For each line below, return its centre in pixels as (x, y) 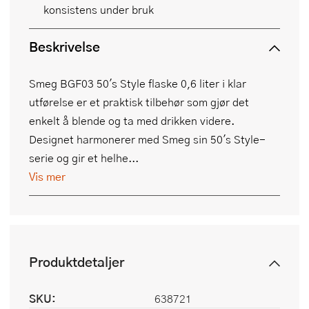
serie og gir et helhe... (84, 158)
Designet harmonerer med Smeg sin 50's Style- (147, 139)
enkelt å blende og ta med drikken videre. (132, 121)
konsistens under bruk (99, 10)
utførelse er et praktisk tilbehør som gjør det (139, 102)
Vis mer (47, 177)
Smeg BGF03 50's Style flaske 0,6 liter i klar (138, 83)
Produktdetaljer (77, 262)
